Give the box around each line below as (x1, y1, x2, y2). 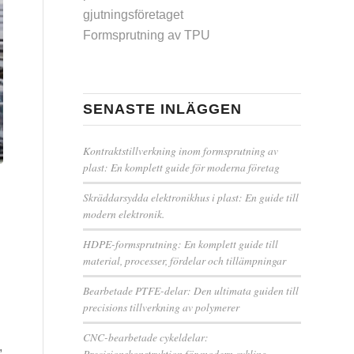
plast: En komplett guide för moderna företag (83, 160, 281, 175)
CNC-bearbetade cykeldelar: (83, 330, 209, 345)
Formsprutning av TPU (83, 28, 211, 42)
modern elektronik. (83, 206, 165, 221)
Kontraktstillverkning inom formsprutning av (83, 143, 279, 158)
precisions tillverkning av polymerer (83, 299, 240, 314)
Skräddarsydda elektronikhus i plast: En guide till (83, 190, 299, 205)
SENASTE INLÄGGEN (83, 101, 243, 117)
